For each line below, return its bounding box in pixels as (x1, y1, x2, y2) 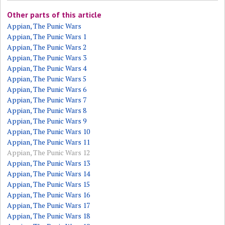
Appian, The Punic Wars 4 (7, 63, 87, 73)
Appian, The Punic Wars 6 (7, 84, 87, 94)
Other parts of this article (7, 10, 102, 20)
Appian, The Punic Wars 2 (7, 42, 87, 52)
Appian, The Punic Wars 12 (7, 148, 90, 157)
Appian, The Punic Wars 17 (7, 200, 90, 210)
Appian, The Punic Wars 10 (7, 127, 90, 136)
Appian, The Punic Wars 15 (7, 179, 90, 189)
